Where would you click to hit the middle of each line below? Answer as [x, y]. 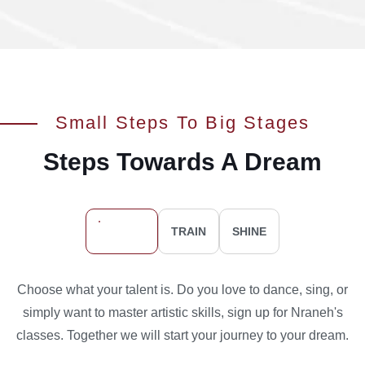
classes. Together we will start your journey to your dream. [182, 335]
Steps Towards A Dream [182, 161]
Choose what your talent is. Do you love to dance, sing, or [182, 289]
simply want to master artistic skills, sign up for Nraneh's [182, 312]
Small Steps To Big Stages [182, 122]
